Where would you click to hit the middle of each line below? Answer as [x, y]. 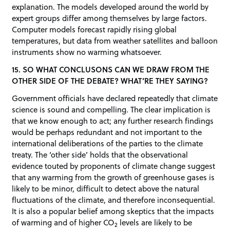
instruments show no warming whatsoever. [87, 52]
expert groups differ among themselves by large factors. [110, 18]
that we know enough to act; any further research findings [113, 120]
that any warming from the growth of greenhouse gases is [113, 177]
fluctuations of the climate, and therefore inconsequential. [114, 199]
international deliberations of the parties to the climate [108, 143]
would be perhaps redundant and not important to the [107, 132]
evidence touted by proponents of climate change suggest [114, 166]
